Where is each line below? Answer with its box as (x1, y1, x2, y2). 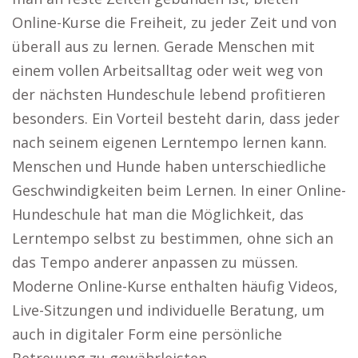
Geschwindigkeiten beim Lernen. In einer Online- (12, 181, 346, 200)
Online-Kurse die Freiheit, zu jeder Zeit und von (12, 13, 336, 32)
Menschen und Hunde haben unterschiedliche (12, 157, 326, 176)
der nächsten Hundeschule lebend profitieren (12, 85, 325, 104)
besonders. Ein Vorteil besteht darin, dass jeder (12, 109, 340, 128)
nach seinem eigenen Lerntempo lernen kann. (12, 133, 327, 152)
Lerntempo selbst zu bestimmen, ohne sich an (12, 229, 333, 248)
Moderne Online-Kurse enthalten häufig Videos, (12, 276, 338, 296)
